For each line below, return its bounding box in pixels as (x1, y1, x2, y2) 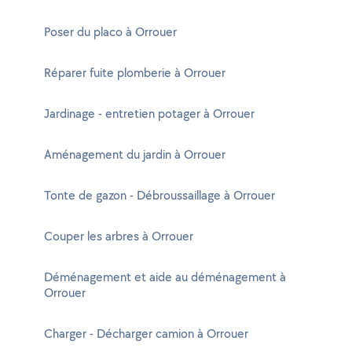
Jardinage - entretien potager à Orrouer (44, 105, 255, 122)
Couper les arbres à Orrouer (44, 228, 193, 244)
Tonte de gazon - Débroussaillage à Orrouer (44, 187, 275, 203)
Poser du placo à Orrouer (44, 24, 177, 40)
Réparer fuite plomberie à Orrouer (44, 64, 225, 81)
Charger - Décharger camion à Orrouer (44, 325, 248, 342)
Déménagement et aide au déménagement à (44, 269, 286, 285)
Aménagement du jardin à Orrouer (44, 146, 225, 163)
